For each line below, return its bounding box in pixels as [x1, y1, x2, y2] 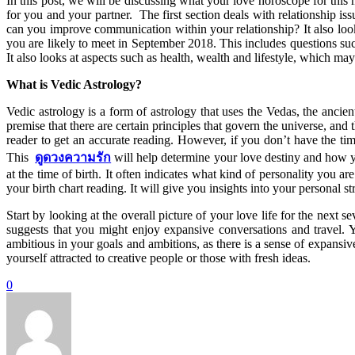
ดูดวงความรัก [35, 150, 112, 164]
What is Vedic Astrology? [6, 77, 142, 91]
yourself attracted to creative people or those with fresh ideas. [6, 250, 311, 265]
